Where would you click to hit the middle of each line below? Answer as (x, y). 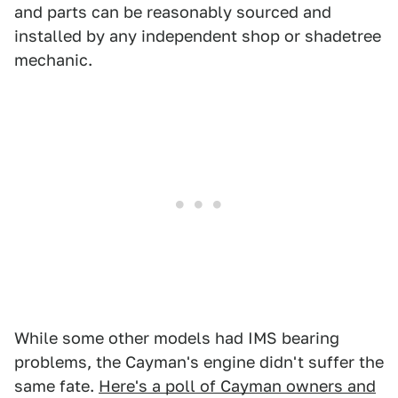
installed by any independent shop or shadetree (198, 36)
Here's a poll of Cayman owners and (237, 386)
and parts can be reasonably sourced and (173, 12)
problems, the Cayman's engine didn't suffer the (199, 362)
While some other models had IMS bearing (177, 338)
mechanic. (53, 60)
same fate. (56, 386)
